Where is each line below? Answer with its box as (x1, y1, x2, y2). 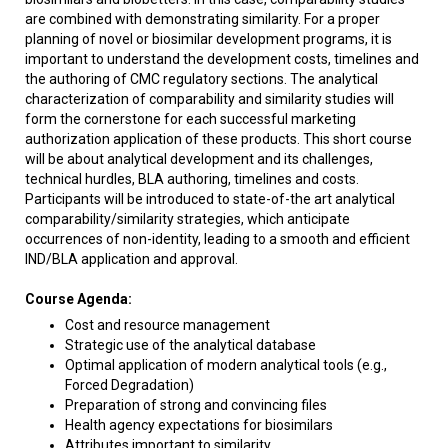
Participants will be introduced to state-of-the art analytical (25, 191, 395, 207)
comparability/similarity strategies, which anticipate (25, 211, 350, 227)
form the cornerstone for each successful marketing (25, 111, 356, 127)
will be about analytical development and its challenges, (25, 151, 373, 167)
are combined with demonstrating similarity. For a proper (25, 11, 380, 27)
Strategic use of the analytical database (65, 337, 316, 353)
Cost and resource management (65, 317, 270, 333)
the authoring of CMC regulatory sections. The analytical (25, 71, 378, 87)
